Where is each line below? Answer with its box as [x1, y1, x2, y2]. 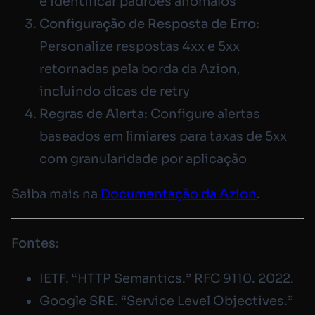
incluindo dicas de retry [39, 83, 190, 99]
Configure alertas [148, 105, 260, 122]
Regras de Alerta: [39, 105, 148, 122]
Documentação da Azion [101, 186, 257, 202]
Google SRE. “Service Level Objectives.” [39, 292, 293, 309]
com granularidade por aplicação [39, 150, 247, 167]
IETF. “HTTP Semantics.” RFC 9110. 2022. [39, 270, 294, 286]
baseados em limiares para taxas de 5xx [39, 128, 287, 144]
